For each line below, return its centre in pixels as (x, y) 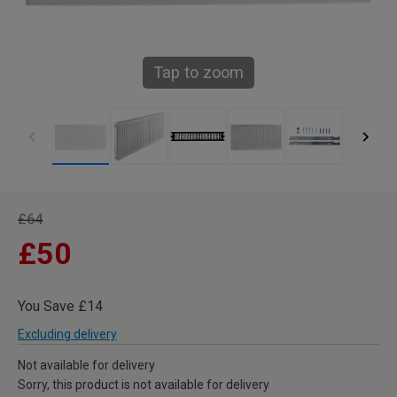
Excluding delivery (67, 334)
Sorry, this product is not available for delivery (144, 385)
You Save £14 (60, 306)
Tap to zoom (198, 72)
